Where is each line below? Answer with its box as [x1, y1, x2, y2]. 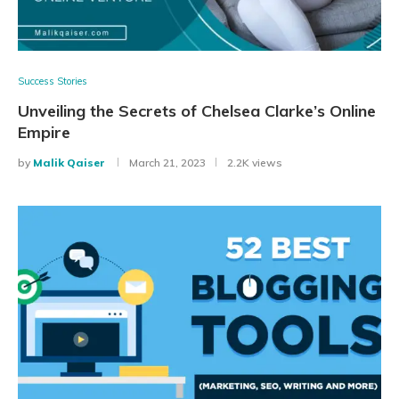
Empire [18, 122, 70, 143]
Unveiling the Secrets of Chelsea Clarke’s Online [18, 101, 376, 122]
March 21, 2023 [129, 156, 206, 170]
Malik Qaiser [33, 156, 105, 170]
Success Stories [18, 75, 87, 88]
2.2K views [227, 156, 282, 170]
